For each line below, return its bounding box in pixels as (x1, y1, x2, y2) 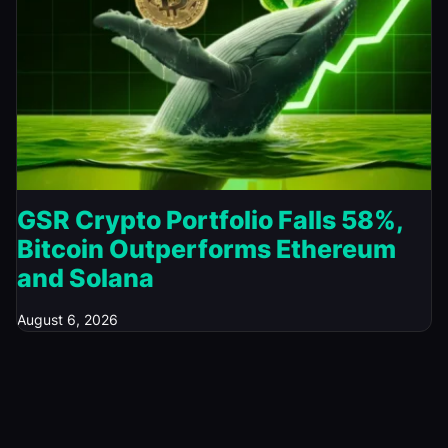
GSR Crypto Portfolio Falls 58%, (17, 204, 403, 235)
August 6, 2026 (17, 310, 118, 328)
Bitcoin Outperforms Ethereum (17, 233, 396, 264)
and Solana (17, 262, 154, 293)
